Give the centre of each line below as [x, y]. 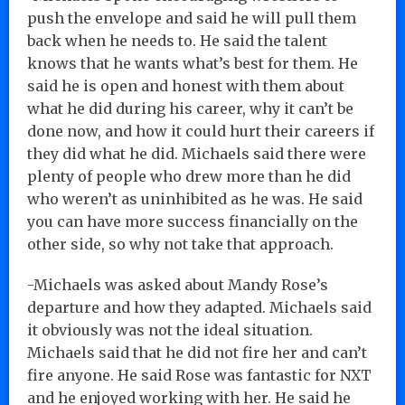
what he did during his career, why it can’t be [190, 108]
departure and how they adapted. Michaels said [199, 307]
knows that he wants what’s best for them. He [193, 63]
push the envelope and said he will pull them [192, 18]
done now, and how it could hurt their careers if [201, 131]
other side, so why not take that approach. [180, 244]
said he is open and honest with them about [186, 85]
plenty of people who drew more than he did [189, 176]
